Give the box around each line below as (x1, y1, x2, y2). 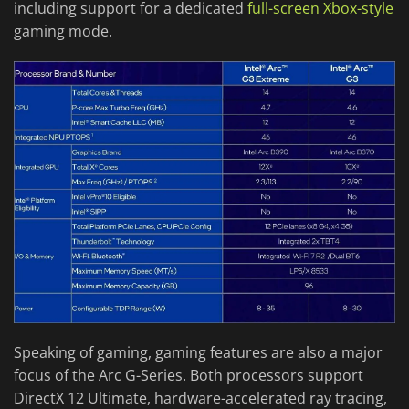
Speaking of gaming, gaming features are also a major (14, 341, 383, 362)
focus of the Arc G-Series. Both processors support (14, 364, 363, 385)
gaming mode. (14, 21, 112, 42)
